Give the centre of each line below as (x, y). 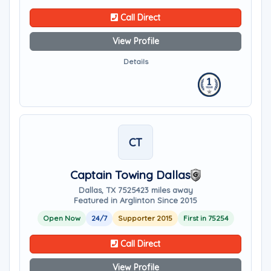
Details (135, 61)
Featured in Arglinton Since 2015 (135, 200)
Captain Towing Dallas (130, 175)
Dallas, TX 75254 (109, 190)
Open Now (61, 218)
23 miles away (166, 190)
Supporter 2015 (145, 218)
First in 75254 (206, 218)
